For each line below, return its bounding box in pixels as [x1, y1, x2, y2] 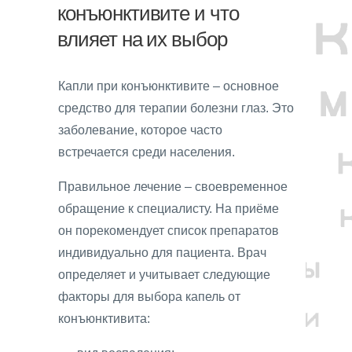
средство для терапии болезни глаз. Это [58, 101, 294, 115]
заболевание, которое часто [58, 123, 222, 137]
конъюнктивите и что [57, 2, 240, 24]
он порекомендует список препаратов [58, 223, 279, 237]
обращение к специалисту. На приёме [58, 201, 279, 215]
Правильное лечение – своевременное [58, 179, 288, 193]
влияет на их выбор [57, 28, 228, 50]
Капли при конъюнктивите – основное [58, 79, 279, 93]
